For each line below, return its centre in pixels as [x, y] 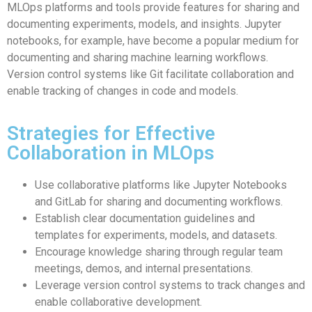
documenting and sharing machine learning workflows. [138, 58]
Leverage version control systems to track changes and [170, 285]
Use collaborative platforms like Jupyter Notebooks [161, 185]
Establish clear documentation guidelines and [145, 218]
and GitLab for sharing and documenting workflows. [159, 201]
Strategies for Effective [111, 133]
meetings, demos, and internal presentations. [144, 268]
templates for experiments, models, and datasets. [156, 235]
